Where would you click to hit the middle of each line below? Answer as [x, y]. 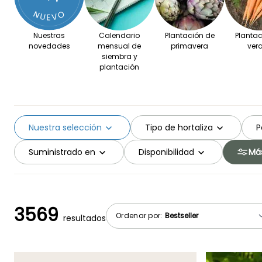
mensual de [119, 46]
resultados [85, 218]
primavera [189, 46]
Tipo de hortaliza [179, 127]
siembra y [119, 57]
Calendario [119, 36]
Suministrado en [62, 152]
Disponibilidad [166, 152]
